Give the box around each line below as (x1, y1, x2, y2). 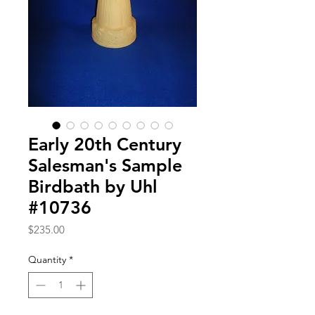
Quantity (28, 252, 66, 266)
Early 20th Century (28, 133, 181, 155)
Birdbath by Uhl (28, 175, 157, 197)
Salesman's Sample (28, 154, 182, 176)
